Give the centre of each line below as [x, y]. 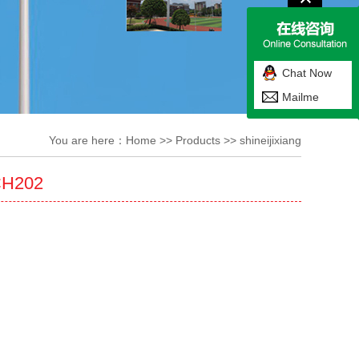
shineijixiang [270, 140]
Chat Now [307, 73]
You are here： [87, 140]
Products [198, 140]
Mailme [301, 97]
